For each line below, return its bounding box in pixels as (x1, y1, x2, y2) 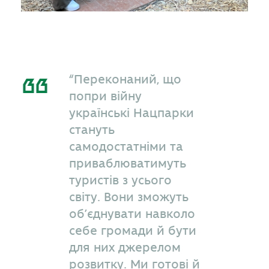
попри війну (69, 89, 142, 103)
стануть (69, 122, 115, 137)
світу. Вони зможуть (69, 190, 189, 204)
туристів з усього (69, 173, 172, 187)
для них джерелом (69, 240, 181, 255)
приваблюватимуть (69, 156, 186, 171)
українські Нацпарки (69, 106, 194, 120)
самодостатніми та (69, 139, 183, 154)
